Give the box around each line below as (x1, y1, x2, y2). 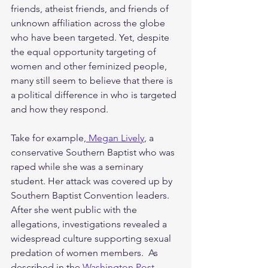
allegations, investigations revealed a (11, 218, 169, 230)
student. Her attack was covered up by (11, 175, 175, 187)
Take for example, (11, 132, 86, 144)
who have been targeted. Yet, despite (11, 31, 172, 43)
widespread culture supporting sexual (11, 232, 173, 244)
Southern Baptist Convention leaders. (11, 189, 172, 201)
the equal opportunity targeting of (11, 45, 159, 57)
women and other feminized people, (11, 60, 169, 72)
